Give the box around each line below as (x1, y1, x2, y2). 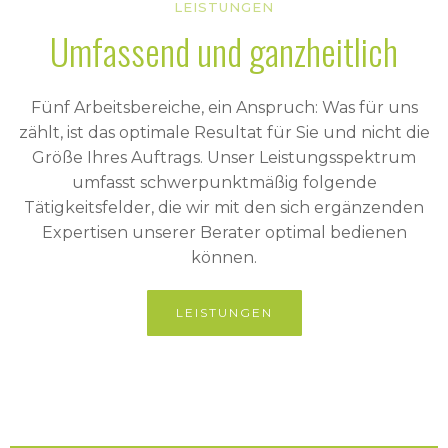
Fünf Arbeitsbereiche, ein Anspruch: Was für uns (30, 98, 418, 118)
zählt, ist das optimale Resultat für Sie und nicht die (18, 123, 430, 143)
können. (191, 248, 257, 268)
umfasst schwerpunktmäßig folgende (71, 173, 377, 193)
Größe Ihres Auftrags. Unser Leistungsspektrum (32, 148, 416, 168)
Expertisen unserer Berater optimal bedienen (41, 223, 407, 243)
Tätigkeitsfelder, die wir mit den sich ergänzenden (24, 198, 424, 218)
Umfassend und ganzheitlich (50, 24, 398, 78)
